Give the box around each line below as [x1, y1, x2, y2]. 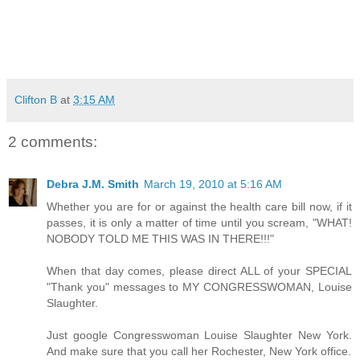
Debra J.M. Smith [47, 177, 139, 190]
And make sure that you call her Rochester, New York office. [47, 344, 351, 358]
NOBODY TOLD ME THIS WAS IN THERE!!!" [47, 231, 274, 245]
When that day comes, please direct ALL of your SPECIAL [47, 264, 352, 277]
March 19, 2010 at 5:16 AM [144, 177, 282, 190]
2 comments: [8, 133, 97, 151]
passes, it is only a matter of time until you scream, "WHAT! [47, 215, 352, 229]
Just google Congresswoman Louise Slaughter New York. [47, 328, 352, 342]
